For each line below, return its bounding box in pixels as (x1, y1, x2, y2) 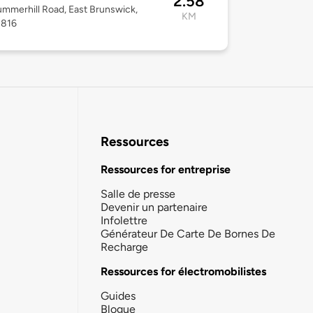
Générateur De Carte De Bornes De (101, 226, 275, 240)
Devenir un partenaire (101, 200, 208, 214)
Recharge (101, 240, 148, 254)
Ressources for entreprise (101, 162, 231, 176)
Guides (101, 289, 136, 303)
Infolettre (101, 213, 147, 227)
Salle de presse (101, 187, 175, 201)
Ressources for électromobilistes (101, 264, 266, 278)
